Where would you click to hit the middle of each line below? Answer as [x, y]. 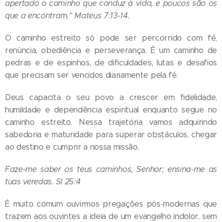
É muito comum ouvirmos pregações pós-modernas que [111, 204]
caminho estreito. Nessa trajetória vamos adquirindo [111, 122]
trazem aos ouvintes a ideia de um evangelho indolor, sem [111, 216]
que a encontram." [40, 15]
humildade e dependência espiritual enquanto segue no [111, 110]
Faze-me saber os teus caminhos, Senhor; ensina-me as [111, 169]
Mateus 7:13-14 [101, 15]
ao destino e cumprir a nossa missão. [72, 147]
